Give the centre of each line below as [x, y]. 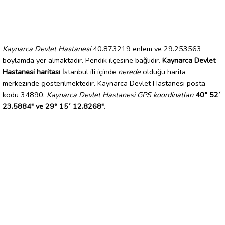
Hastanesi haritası [31, 72]
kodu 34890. [25, 95]
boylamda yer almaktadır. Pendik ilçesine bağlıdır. [82, 60]
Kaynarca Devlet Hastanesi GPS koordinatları [120, 95]
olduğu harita [163, 72]
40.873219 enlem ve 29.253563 [146, 48]
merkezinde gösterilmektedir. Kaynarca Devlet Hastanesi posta [104, 83]
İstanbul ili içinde [89, 72]
